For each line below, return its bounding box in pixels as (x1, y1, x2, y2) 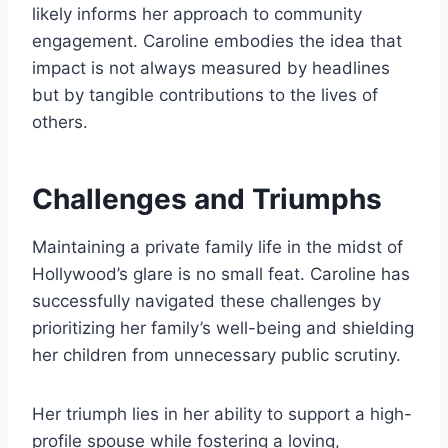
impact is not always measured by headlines (32, 58, 390, 79)
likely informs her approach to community (32, 4, 362, 25)
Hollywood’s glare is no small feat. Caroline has (32, 264, 410, 285)
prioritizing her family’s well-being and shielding (32, 318, 414, 339)
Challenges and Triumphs (32, 182, 382, 217)
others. (32, 112, 88, 133)
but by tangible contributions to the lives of (32, 85, 378, 106)
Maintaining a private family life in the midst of (32, 237, 403, 258)
